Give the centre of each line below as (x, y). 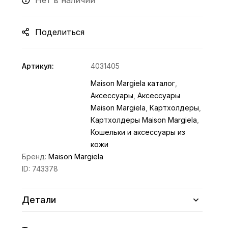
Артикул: (38, 66)
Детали (39, 200)
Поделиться (60, 32)
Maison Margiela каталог (133, 83)
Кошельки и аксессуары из (138, 132)
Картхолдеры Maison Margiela (144, 120)
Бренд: (35, 156)
